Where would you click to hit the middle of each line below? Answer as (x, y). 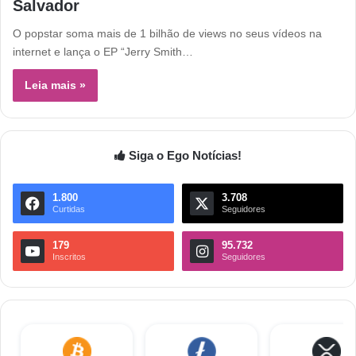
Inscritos (69, 256)
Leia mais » (55, 85)
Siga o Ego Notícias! (185, 155)
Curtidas (69, 209)
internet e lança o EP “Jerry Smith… (103, 51)
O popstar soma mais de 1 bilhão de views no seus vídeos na (167, 33)
